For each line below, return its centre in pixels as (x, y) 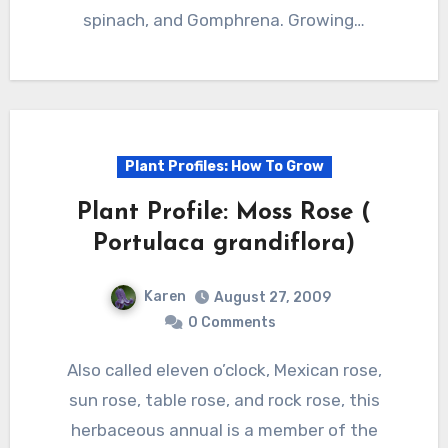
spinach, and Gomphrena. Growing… (224, 20)
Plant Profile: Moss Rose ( (224, 213)
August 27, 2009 (272, 298)
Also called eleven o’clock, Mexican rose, (72, 370)
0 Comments (232, 323)
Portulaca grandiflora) (224, 244)
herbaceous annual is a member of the (224, 430)
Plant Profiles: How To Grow (224, 167)
